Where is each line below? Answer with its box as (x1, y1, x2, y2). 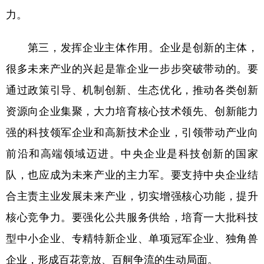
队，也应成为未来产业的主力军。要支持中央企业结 (6, 169, 258, 180)
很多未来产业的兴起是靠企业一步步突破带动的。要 (6, 62, 258, 74)
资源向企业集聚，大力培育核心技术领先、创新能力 (6, 105, 258, 116)
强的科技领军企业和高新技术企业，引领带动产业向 (6, 126, 258, 137)
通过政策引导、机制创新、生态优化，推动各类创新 (6, 84, 258, 95)
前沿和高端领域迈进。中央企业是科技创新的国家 (6, 147, 258, 159)
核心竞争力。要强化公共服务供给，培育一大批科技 (6, 211, 258, 222)
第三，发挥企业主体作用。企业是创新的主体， (6, 41, 258, 52)
